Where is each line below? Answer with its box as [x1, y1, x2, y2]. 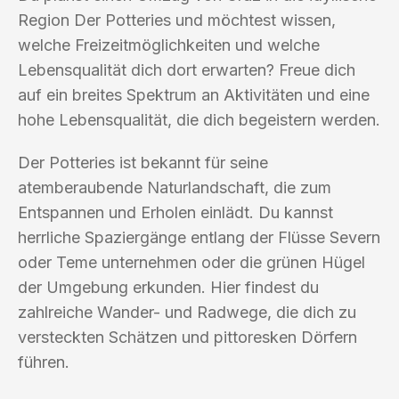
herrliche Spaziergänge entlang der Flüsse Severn [18, 227, 380, 247]
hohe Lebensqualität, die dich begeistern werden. [18, 110, 380, 129]
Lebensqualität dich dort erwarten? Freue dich [18, 60, 355, 79]
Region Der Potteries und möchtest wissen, [18, 10, 336, 29]
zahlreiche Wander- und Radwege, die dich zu [18, 302, 356, 322]
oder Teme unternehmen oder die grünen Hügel [18, 252, 365, 272]
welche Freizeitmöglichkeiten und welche [18, 35, 320, 54]
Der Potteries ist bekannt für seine [18, 152, 268, 172]
